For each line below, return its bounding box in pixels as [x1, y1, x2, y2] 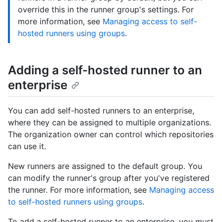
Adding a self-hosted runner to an [8, 62, 202, 77]
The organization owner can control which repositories [8, 129, 214, 139]
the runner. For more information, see [8, 185, 149, 195]
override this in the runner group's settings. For [18, 4, 194, 14]
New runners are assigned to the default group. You [8, 161, 202, 171]
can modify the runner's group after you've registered [8, 173, 210, 183]
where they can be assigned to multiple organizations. [8, 117, 211, 127]
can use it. [8, 141, 46, 151]
